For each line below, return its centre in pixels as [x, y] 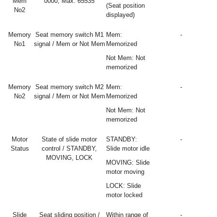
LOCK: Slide [124, 186]
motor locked [124, 195]
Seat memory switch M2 [69, 87]
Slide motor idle [128, 148]
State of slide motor [69, 139]
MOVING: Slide [128, 163]
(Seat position [125, 6]
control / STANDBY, [69, 148]
